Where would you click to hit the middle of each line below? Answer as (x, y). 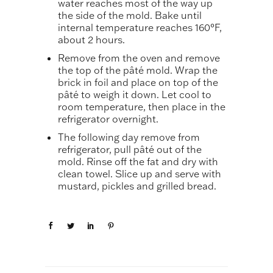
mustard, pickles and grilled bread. (137, 186)
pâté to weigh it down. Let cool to (134, 94)
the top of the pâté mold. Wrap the (137, 70)
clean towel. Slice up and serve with (139, 173)
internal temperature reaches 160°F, (140, 27)
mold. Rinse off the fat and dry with (138, 161)
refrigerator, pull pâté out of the (129, 149)
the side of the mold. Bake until (129, 15)
